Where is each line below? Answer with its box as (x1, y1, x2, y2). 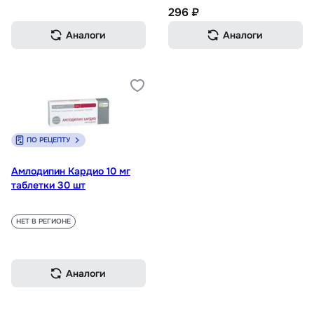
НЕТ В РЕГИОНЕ (16, 217, 71, 226)
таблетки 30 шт (11, 179, 86, 192)
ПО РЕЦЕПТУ (27, 135, 70, 145)
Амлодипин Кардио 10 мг (11, 165, 130, 178)
